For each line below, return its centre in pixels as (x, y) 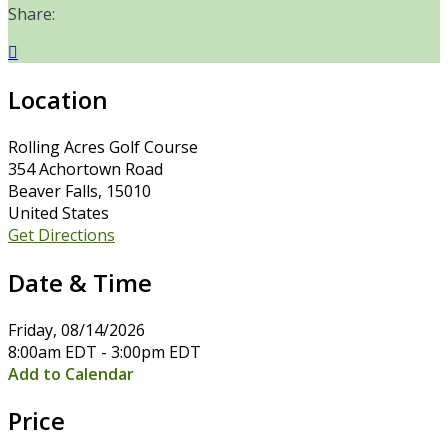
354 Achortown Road (85, 168)
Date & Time (80, 282)
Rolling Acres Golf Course (103, 146)
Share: (31, 13)
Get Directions (61, 234)
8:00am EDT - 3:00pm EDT (104, 351)
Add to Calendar (71, 373)
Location (58, 99)
